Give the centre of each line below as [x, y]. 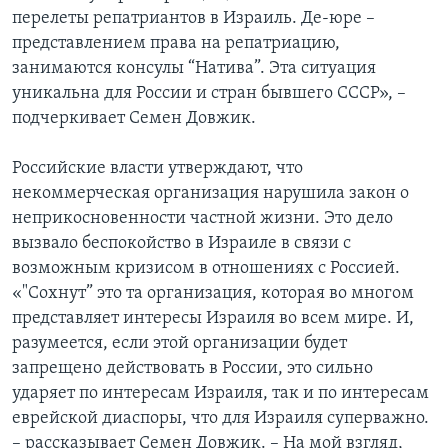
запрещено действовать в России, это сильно [192, 369]
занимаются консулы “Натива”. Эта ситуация [194, 69]
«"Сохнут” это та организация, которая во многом [213, 294]
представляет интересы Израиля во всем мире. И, [213, 319]
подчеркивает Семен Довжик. [134, 119]
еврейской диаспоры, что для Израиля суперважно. [220, 419]
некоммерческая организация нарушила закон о [210, 194]
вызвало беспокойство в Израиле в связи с [181, 244]
